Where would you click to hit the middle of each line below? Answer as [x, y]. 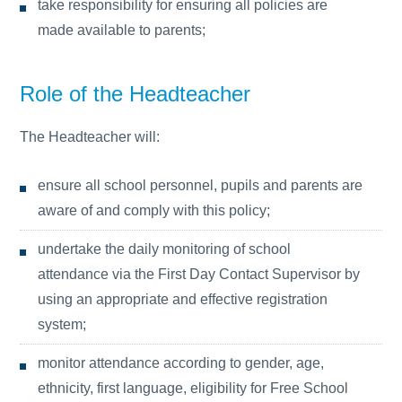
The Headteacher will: [90, 137]
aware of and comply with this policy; [154, 210]
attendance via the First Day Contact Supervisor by [199, 274]
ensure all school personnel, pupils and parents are [201, 185]
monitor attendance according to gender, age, [181, 363]
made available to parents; [122, 30]
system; [62, 324]
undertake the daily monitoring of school [165, 249]
